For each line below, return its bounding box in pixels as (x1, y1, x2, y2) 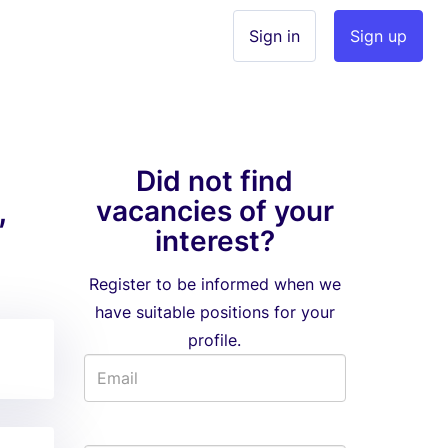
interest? (154, 224, 275, 258)
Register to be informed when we (88, 274, 341, 294)
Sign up (350, 26, 407, 46)
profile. (188, 330, 242, 350)
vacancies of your (95, 194, 334, 228)
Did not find (136, 164, 294, 198)
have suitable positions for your (94, 302, 335, 322)
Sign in (249, 26, 300, 46)
